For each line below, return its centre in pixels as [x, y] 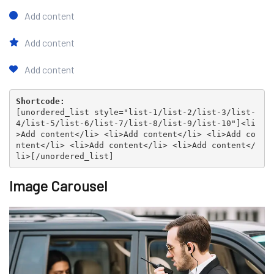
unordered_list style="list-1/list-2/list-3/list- [138, 112]
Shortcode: [40, 101]
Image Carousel [58, 186]
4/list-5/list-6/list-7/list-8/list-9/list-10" [126, 123]
